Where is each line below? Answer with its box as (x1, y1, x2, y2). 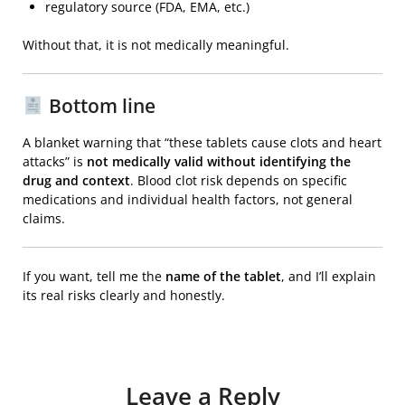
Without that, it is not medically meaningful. (23, 36, 289, 54)
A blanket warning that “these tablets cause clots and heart (23, 134, 381, 152)
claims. (23, 210, 65, 228)
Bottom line (43, 93, 155, 119)
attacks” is (23, 153, 87, 171)
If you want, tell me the (23, 268, 165, 286)
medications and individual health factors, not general (23, 191, 353, 209)
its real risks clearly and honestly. (23, 287, 225, 305)
